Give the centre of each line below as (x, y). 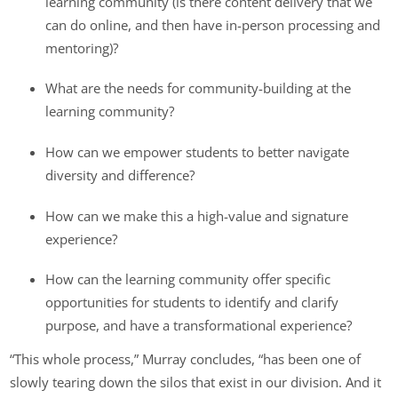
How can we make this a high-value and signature (197, 215)
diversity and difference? (120, 175)
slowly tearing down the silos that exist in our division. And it (196, 382)
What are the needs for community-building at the (199, 88)
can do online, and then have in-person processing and (213, 24)
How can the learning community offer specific (188, 279)
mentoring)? (82, 48)
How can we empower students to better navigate (198, 151)
